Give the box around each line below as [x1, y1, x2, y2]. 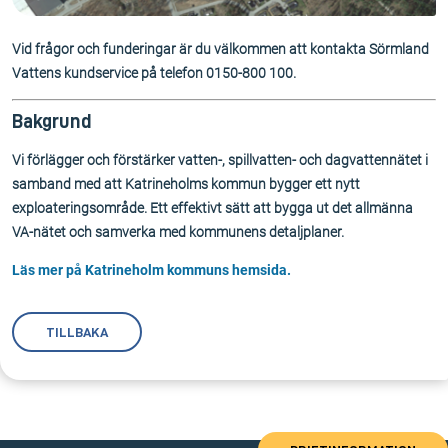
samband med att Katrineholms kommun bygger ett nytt [12, 176, 360, 193]
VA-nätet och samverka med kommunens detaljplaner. [12, 224, 344, 241]
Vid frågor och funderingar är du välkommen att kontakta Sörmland [12, 41, 429, 58]
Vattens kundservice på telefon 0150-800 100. [12, 65, 296, 82]
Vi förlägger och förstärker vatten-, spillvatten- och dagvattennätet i [12, 152, 428, 169]
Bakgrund [12, 111, 92, 132]
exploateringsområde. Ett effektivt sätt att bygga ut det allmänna [12, 200, 413, 217]
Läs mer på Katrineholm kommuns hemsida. [12, 262, 294, 279]
